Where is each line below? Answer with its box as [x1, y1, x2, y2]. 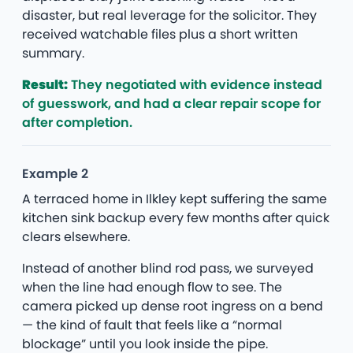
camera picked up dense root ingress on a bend [22, 296, 323, 315]
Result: [22, 75, 68, 94]
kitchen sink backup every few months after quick [22, 208, 329, 227]
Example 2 [22, 164, 88, 183]
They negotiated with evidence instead [68, 75, 322, 94]
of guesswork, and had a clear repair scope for [22, 94, 321, 113]
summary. [22, 43, 84, 62]
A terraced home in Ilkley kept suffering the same [22, 189, 327, 208]
